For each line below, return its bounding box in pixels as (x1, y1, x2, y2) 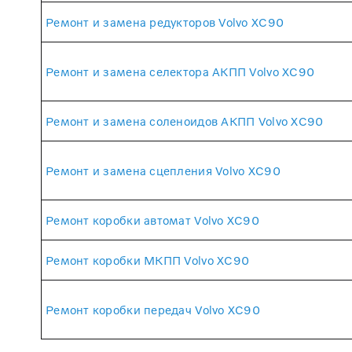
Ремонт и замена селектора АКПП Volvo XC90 (46, 64, 315, 79)
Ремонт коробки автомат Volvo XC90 (46, 212, 259, 227)
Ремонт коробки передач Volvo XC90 (46, 302, 260, 317)
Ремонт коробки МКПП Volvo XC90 (46, 252, 250, 267)
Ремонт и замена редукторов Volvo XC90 (46, 14, 284, 29)
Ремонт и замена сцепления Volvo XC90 (46, 163, 280, 178)
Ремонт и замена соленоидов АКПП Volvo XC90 (46, 113, 324, 128)
